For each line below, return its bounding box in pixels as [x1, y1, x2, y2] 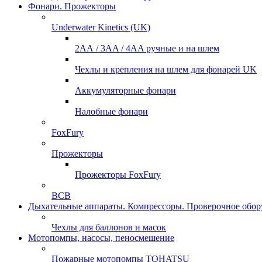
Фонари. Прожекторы [28, 1, 116, 11]
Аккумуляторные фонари [75, 85, 176, 95]
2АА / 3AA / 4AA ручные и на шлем [75, 43, 219, 53]
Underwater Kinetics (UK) [51, 22, 150, 32]
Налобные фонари [75, 106, 148, 116]
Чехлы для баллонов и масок [51, 222, 166, 232]
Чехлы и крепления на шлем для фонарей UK [75, 64, 257, 74]
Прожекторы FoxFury [75, 170, 161, 180]
